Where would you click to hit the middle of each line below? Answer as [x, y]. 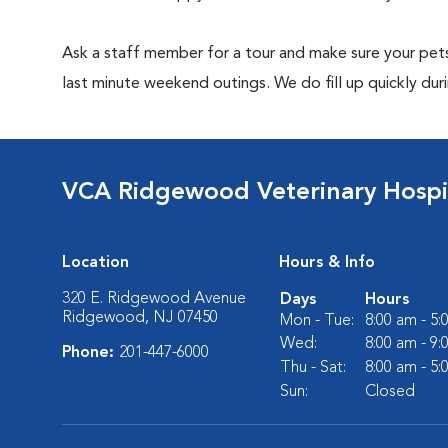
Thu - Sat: [313, 368]
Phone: [90, 353]
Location [95, 263]
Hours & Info [327, 263]
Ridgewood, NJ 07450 [140, 318]
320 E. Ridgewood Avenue [154, 299]
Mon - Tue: [317, 321]
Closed [390, 392]
